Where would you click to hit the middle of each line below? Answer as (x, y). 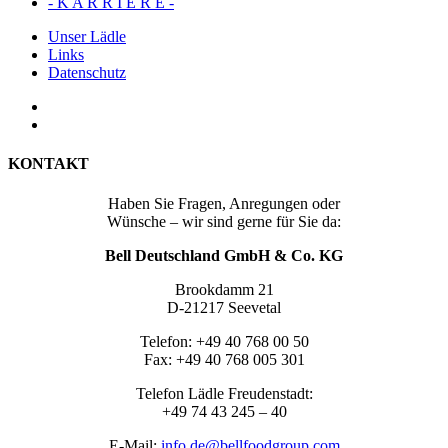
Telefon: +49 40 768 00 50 (224, 341)
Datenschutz (87, 72)
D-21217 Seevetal (224, 307)
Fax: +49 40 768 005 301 (224, 359)
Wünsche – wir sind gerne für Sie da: (224, 221)
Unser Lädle (87, 36)
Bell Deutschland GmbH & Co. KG (224, 255)
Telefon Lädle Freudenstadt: (224, 393)
